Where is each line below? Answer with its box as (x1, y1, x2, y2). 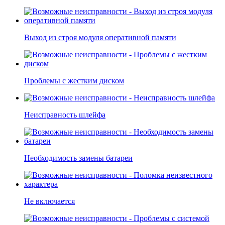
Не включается (24, 197, 75, 206)
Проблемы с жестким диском (24, 76, 124, 85)
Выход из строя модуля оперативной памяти (24, 33, 176, 42)
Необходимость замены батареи (24, 154, 133, 163)
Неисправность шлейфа (24, 110, 105, 120)
